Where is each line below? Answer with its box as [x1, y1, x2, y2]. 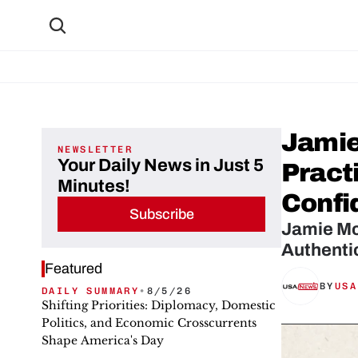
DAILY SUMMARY [42, 285, 140, 296]
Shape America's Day [42, 333, 164, 348]
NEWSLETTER [58, 144, 133, 155]
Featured [45, 261, 102, 276]
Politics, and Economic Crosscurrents [42, 316, 257, 330]
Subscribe [129, 205, 194, 222]
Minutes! [58, 177, 130, 196]
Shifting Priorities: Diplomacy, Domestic [42, 298, 276, 312]
